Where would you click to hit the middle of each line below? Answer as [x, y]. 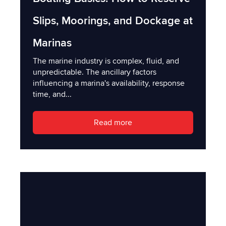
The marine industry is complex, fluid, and [106, 61]
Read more [113, 123]
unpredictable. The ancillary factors [95, 72]
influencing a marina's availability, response [109, 83]
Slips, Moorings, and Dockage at [113, 21]
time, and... [52, 94]
